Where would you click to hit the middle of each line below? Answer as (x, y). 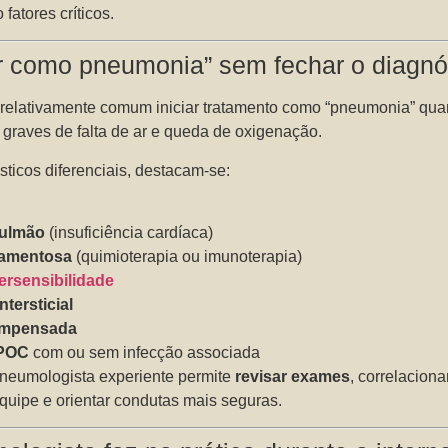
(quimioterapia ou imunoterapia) (187, 257)
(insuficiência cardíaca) (129, 233)
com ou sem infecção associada (145, 353)
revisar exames (293, 377)
